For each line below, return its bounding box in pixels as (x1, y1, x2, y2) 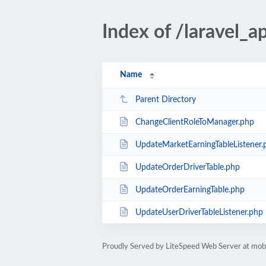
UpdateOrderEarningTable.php (135, 185, 245, 194)
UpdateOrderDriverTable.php (135, 163, 240, 172)
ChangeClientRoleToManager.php (135, 118, 254, 126)
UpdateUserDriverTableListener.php (135, 208, 263, 217)
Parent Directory (135, 95, 196, 104)
